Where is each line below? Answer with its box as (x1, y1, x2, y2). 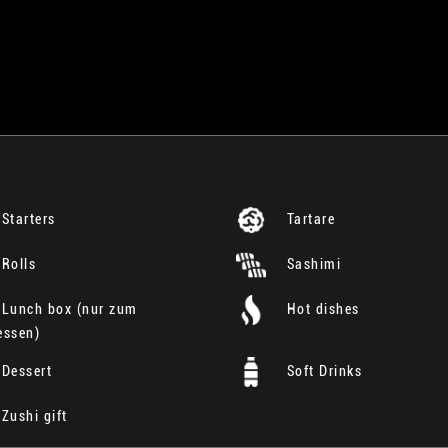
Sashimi (282, 255, 341, 272)
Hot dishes (282, 300, 360, 317)
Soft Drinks (282, 362, 362, 379)
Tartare (282, 210, 335, 227)
